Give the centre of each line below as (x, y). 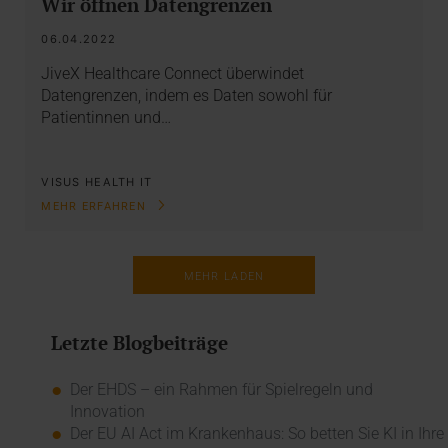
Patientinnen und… (106, 117)
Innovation (107, 411)
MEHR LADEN (224, 277)
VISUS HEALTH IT (97, 182)
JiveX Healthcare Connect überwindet (173, 73)
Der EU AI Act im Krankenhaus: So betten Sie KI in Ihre (256, 433)
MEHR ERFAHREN (96, 206)
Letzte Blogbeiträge (139, 343)
